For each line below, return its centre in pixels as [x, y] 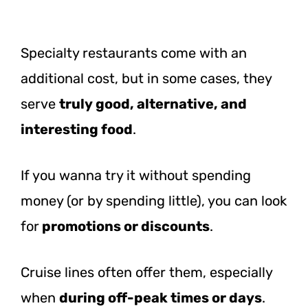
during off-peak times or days [161, 297]
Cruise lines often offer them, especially [146, 272]
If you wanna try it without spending [136, 175]
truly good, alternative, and [153, 103]
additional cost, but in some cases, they [146, 78]
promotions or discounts [124, 226]
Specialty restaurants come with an [134, 53]
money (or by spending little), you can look [154, 200]
